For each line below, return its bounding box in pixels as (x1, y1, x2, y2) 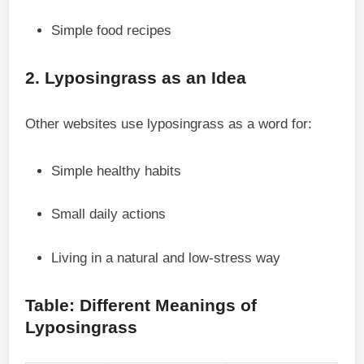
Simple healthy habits (51, 162, 182, 179)
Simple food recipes (51, 22, 172, 38)
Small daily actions (51, 206, 167, 222)
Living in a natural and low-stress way (51, 249, 281, 266)
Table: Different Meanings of (25, 295, 258, 314)
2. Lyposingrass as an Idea (25, 67, 247, 87)
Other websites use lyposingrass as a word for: (25, 115, 313, 132)
